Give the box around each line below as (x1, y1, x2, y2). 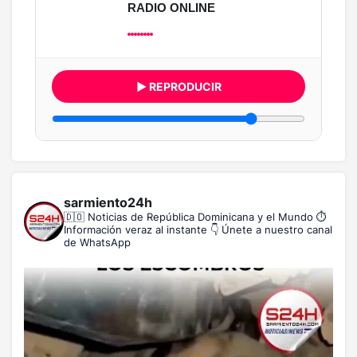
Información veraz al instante (64, 223, 207, 237)
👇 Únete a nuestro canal (207, 223, 332, 237)
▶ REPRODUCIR (135, 80, 222, 94)
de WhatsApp (64, 236, 131, 249)
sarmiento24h (64, 194, 152, 211)
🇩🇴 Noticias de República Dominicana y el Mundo (64, 210, 313, 224)
